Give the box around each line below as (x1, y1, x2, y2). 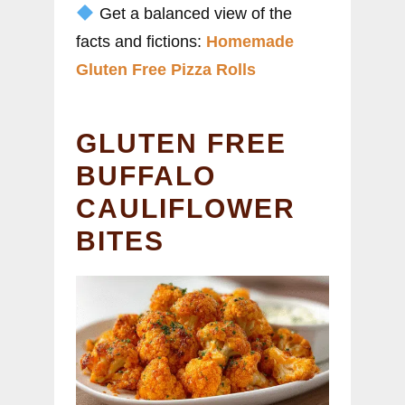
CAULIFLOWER (76, 193, 296, 224)
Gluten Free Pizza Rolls (76, 61, 256, 80)
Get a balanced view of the (94, 5, 292, 24)
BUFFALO (76, 161, 216, 192)
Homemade (206, 33, 294, 52)
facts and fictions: (76, 33, 206, 52)
